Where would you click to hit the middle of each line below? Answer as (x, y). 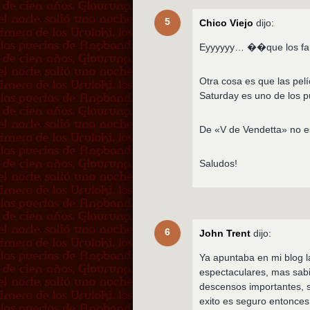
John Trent (225, 233)
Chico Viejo (227, 22)
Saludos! (219, 163)
